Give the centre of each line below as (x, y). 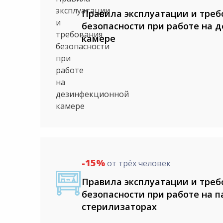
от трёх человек (138, 163)
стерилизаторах (119, 207)
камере (98, 38)
